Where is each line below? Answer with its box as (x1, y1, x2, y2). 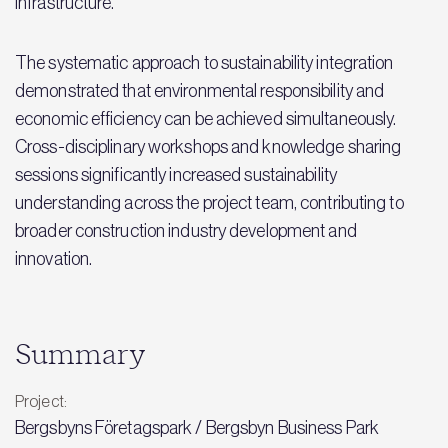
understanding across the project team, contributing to (15, 193, 404, 213)
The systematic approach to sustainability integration (15, 53, 394, 73)
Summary (15, 342, 146, 370)
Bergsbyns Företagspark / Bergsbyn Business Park (15, 418, 379, 438)
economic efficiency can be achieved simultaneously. (15, 109, 397, 129)
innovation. (15, 249, 93, 269)
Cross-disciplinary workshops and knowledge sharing (15, 137, 402, 157)
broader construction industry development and (15, 221, 357, 241)
